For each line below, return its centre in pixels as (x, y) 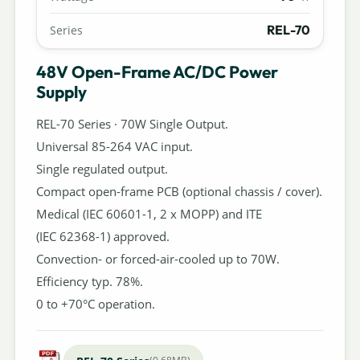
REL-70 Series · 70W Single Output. (132, 123)
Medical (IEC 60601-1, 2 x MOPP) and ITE (149, 213)
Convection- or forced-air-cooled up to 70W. (157, 258)
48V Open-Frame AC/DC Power (157, 71)
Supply (61, 91)
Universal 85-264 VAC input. (114, 146)
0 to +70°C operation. (95, 303)
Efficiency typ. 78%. (89, 281)
